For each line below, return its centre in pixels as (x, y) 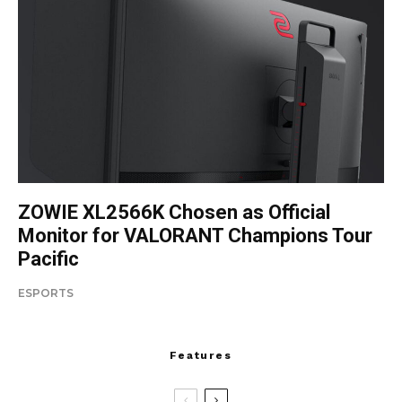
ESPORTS (46, 293)
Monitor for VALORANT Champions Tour (195, 235)
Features (201, 355)
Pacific (48, 258)
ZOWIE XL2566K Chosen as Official (174, 212)
